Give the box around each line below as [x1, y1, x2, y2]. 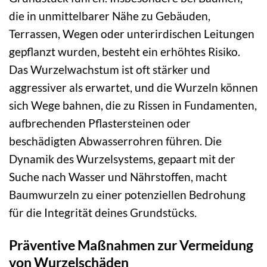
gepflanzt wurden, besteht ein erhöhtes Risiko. [9, 45, 240, 59]
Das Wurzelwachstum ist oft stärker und [9, 63, 210, 77]
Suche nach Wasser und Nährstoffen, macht [9, 170, 227, 184]
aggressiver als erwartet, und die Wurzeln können [9, 80, 258, 95]
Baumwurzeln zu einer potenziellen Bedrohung [9, 188, 246, 202]
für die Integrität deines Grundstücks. [9, 206, 197, 220]
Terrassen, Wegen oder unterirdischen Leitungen [9, 27, 254, 41]
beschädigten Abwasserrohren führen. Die [9, 134, 222, 148]
